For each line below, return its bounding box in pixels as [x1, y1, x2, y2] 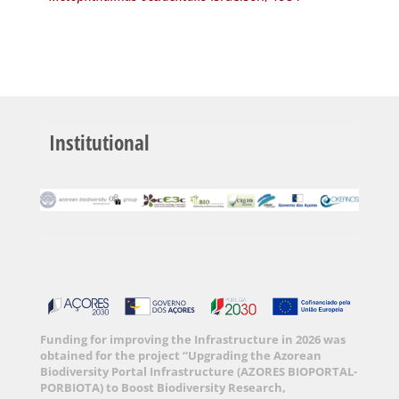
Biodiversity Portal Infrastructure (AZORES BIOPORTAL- [39, 362, 357, 379]
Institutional [48, 128, 149, 158]
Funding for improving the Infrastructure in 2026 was [39, 330, 346, 347]
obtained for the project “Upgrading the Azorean [39, 346, 322, 363]
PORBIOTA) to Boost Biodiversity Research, [39, 379, 286, 395]
